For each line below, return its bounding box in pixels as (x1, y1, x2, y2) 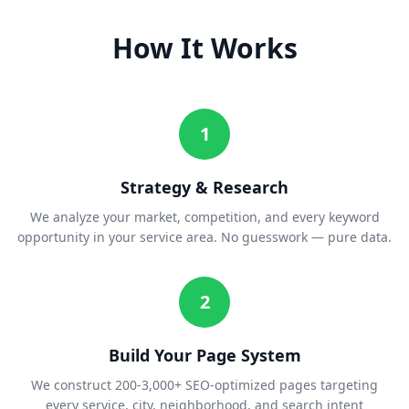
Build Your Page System (108, 344, 301, 367)
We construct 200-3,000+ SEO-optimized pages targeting (31, 376, 378, 394)
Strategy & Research (121, 176, 288, 199)
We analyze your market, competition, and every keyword (29, 208, 380, 226)
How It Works (111, 29, 298, 68)
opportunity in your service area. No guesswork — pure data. (17, 228, 392, 246)
